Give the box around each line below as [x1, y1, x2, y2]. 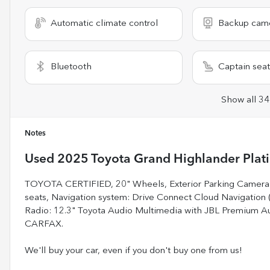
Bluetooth [51, 62, 92, 72]
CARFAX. [25, 219, 63, 229]
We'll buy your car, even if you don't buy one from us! [25, 246, 242, 256]
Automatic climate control [51, 19, 158, 28]
